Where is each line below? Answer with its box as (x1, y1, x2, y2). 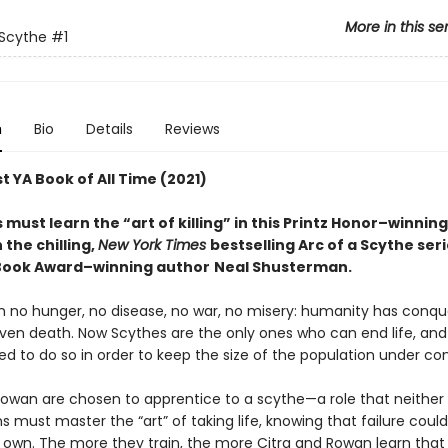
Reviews (164, 119, 220, 139)
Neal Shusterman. (213, 257, 352, 277)
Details (85, 119, 133, 139)
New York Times (97, 235, 206, 255)
